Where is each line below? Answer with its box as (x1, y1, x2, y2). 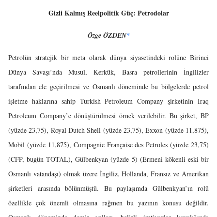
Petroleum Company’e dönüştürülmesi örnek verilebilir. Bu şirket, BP (8, 111, 209, 120)
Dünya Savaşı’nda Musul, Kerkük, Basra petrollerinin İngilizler (8, 67, 209, 77)
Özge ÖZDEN (87, 31, 126, 40)
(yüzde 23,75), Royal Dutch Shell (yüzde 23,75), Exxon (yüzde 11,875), (8, 125, 209, 135)
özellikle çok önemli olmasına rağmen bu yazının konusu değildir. (8, 198, 209, 207)
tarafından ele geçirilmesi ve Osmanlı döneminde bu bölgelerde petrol (8, 82, 209, 91)
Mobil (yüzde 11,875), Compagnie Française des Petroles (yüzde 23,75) (8, 140, 209, 149)
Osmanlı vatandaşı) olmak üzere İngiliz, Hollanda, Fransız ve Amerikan (8, 169, 209, 178)
